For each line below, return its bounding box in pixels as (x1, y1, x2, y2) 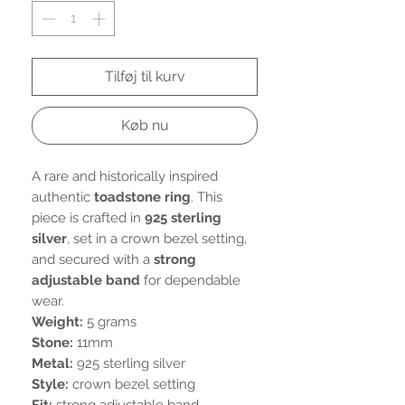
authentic (32, 188, 94, 205)
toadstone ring (94, 188, 191, 205)
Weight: (32, 313, 83, 330)
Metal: (32, 354, 73, 372)
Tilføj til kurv (104, 67, 185, 85)
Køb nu (120, 116, 169, 134)
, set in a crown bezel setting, (67, 230, 247, 247)
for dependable (140, 271, 240, 288)
